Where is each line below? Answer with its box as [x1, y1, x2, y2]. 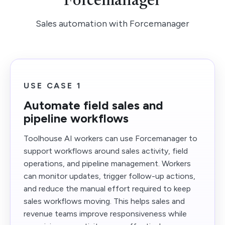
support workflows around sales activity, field [24, 146, 188, 156]
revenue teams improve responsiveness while [24, 209, 187, 218]
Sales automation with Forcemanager [36, 18, 189, 29]
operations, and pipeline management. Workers [24, 159, 191, 168]
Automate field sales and [24, 98, 163, 113]
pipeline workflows [24, 111, 129, 126]
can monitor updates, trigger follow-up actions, [24, 171, 195, 181]
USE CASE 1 [24, 81, 82, 90]
